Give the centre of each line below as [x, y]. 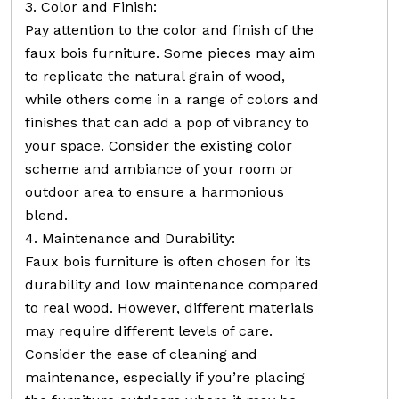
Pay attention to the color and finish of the [169, 29]
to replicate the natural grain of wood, [155, 76]
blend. [46, 215]
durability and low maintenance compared [172, 284]
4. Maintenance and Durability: [130, 238]
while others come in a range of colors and [172, 99]
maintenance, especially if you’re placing [165, 377]
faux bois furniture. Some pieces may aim [170, 53]
